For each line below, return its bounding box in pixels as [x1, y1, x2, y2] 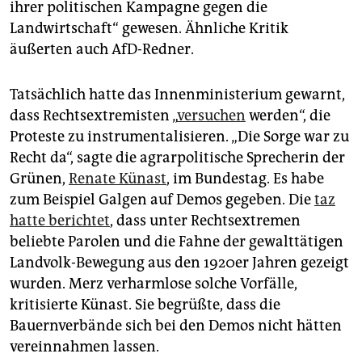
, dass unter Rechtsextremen [110, 212, 301, 230]
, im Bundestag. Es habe [166, 170, 324, 188]
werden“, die [246, 107, 330, 125]
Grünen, [10, 170, 69, 188]
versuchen [177, 107, 246, 125]
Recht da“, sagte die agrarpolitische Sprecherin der [10, 149, 345, 167]
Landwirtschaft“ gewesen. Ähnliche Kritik [10, 19, 288, 38]
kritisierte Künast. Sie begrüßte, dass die [10, 296, 280, 314]
